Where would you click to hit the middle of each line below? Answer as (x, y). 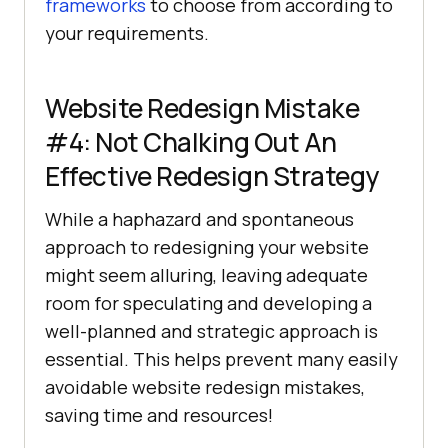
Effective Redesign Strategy (212, 175)
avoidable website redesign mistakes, (205, 386)
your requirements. (127, 32)
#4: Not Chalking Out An (191, 141)
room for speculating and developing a (208, 302)
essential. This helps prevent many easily (221, 358)
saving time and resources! (159, 414)
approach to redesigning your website (207, 246)
